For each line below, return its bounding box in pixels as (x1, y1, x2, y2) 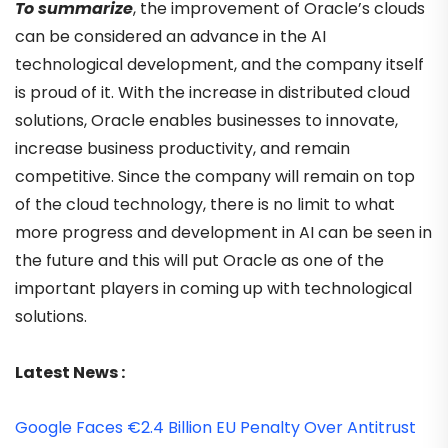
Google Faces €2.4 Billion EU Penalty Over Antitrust (15, 415, 416, 439)
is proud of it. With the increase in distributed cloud (15, 81, 410, 105)
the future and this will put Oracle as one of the (15, 249, 384, 273)
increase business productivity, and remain (15, 137, 350, 161)
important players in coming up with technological (15, 277, 412, 301)
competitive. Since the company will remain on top (15, 165, 415, 189)
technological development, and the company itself (15, 53, 424, 77)
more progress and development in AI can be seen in (15, 221, 432, 245)
